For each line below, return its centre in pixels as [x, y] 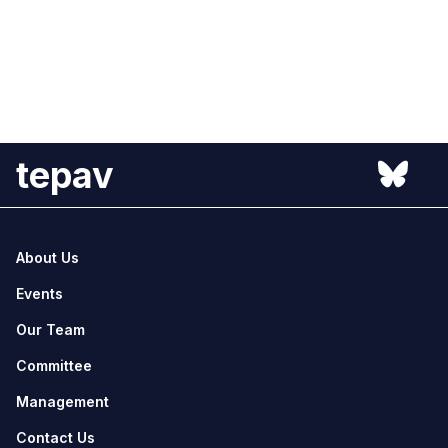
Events [39, 293]
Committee [54, 365]
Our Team [50, 329]
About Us [47, 257]
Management [62, 401]
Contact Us [55, 437]
